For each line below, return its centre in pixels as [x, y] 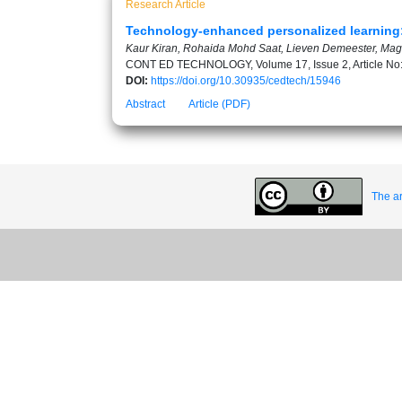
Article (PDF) [219, 104]
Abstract [145, 104]
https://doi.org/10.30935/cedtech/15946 [246, 81]
